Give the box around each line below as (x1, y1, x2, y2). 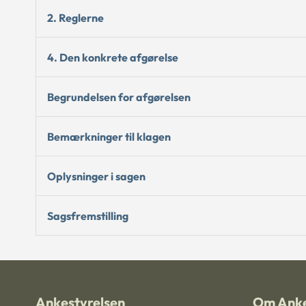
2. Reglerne (47, 10, 104, 25)
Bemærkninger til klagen (47, 129, 171, 143)
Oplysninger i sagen (47, 169, 145, 183)
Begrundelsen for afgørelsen (47, 89, 191, 104)
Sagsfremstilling (47, 208, 128, 223)
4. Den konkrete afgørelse (47, 50, 178, 64)
